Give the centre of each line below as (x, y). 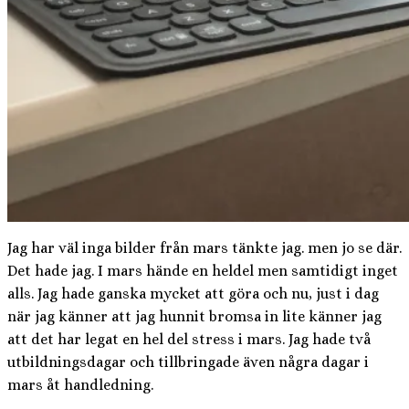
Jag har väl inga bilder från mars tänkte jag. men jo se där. (204, 247)
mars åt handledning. (80, 384)
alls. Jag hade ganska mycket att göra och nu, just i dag (193, 293)
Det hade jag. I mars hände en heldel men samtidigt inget (203, 270)
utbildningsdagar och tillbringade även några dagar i (188, 362)
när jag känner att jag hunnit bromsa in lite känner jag (194, 316)
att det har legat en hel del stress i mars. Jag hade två (189, 339)
